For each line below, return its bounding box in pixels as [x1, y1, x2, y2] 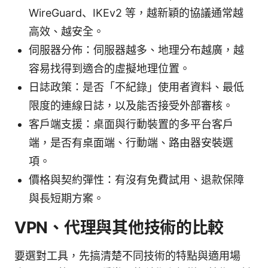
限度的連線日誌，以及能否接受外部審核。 [29, 99, 233, 112]
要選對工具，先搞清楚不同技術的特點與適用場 [14, 249, 240, 262]
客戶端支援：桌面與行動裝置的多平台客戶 [29, 117, 233, 130]
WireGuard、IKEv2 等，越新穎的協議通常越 [29, 6, 243, 19]
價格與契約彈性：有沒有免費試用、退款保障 [29, 173, 244, 186]
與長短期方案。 [29, 191, 104, 205]
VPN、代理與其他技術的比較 [14, 217, 224, 237]
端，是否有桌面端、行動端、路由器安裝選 [29, 136, 233, 149]
